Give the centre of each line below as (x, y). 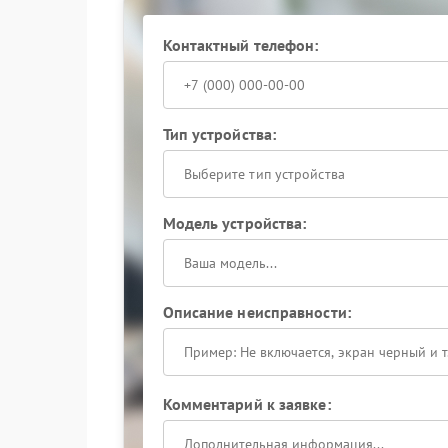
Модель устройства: (234, 223)
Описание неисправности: (256, 312)
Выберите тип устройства (264, 174)
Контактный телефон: (240, 45)
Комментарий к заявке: (246, 404)
